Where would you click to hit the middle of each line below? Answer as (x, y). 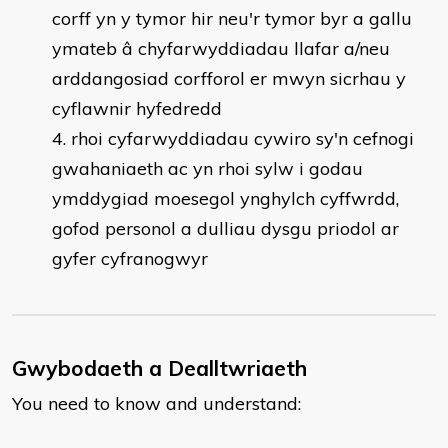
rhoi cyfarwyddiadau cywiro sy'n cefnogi (242, 138)
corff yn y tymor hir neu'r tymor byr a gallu (232, 18)
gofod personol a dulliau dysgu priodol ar (225, 228)
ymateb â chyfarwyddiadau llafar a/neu (221, 48)
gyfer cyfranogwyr (130, 258)
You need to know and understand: (156, 403)
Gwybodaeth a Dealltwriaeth (159, 368)
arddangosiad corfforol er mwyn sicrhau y (229, 78)
